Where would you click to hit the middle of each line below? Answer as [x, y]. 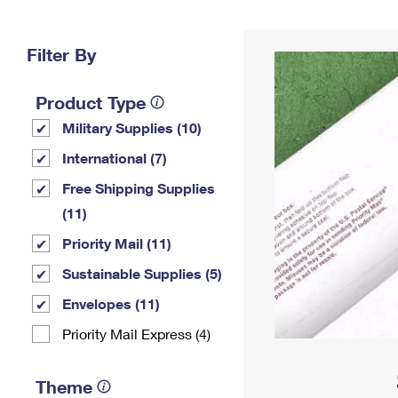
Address [291, 38]
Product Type [91, 102]
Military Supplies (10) [132, 127]
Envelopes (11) [111, 303]
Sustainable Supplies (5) [142, 273]
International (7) [115, 158]
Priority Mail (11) [117, 243]
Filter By [61, 54]
